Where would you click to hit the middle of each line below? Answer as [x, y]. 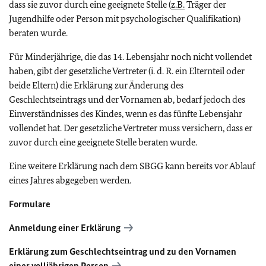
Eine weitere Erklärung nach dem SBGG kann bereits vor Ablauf [132, 166]
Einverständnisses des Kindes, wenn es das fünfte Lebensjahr [126, 113]
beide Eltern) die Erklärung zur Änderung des [96, 85]
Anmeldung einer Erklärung [65, 227]
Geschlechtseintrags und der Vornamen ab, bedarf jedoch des [127, 99]
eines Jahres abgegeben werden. [70, 180]
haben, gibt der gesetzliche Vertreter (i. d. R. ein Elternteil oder [127, 71]
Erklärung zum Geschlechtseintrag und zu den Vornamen [123, 251]
